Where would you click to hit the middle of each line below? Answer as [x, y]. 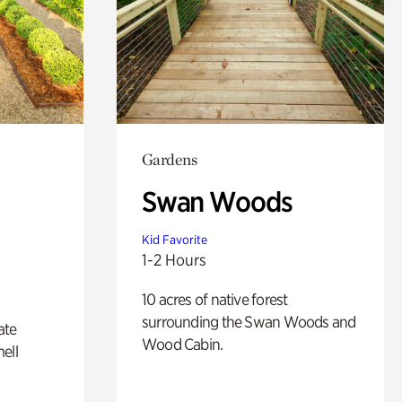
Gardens [169, 159]
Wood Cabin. [182, 344]
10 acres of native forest [214, 299]
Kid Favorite [174, 239]
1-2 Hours [174, 259]
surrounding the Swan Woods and [249, 321]
